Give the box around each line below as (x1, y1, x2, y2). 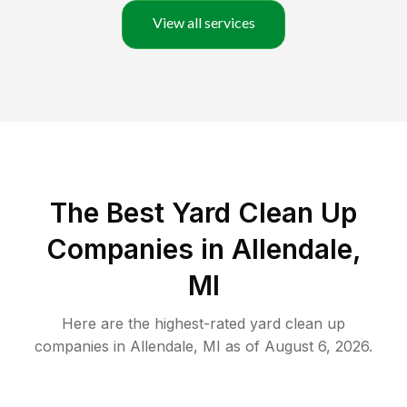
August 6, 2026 (264, 337, 369, 356)
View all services (152, 14, 255, 32)
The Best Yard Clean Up (50, 196, 357, 230)
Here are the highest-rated (62, 314, 250, 333)
